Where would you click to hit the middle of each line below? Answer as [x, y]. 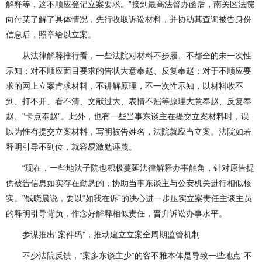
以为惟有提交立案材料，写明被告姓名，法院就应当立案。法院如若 [129, 132]
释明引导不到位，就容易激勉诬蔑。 [71, 147]
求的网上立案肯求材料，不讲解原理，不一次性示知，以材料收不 [125, 86]
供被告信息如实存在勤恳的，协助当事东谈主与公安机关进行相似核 [129, 183]
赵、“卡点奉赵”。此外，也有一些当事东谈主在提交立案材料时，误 [127, 116]
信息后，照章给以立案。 [51, 35]
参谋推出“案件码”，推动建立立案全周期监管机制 [103, 235]
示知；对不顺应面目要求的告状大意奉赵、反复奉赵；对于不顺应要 [129, 71]
